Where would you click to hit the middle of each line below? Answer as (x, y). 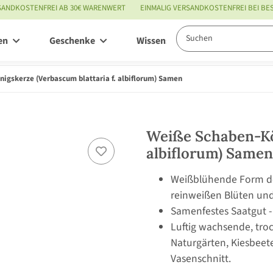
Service (255, 41)
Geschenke (72, 41)
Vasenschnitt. (201, 258)
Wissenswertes (168, 41)
